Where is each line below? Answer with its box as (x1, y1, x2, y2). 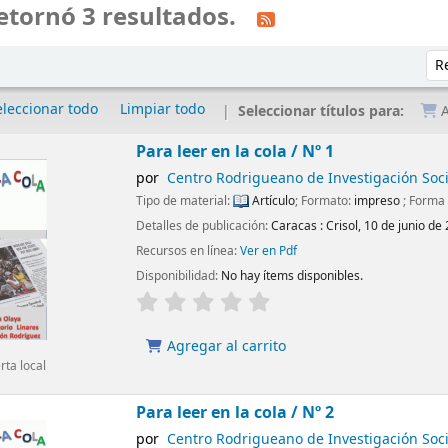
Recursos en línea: (136, 241, 241, 260)
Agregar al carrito (162, 336, 286, 358)
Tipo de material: (136, 191, 234, 210)
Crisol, (326, 216, 362, 235)
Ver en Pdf (240, 241, 298, 260)
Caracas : (271, 216, 324, 235)
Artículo (249, 191, 296, 210)
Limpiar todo (120, 99, 206, 121)
